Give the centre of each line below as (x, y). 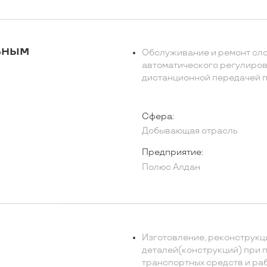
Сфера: (158, 116)
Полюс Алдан (171, 167)
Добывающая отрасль (190, 131)
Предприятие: (172, 152)
